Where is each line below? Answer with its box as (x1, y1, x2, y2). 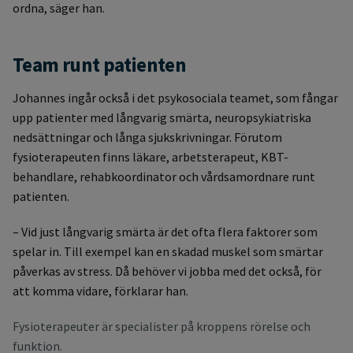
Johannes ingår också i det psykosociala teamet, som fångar (13, 89, 338, 106)
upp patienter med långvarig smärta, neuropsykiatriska (13, 109, 311, 125)
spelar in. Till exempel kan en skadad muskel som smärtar (13, 243, 323, 259)
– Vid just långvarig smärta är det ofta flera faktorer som (13, 223, 318, 240)
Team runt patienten (13, 51, 187, 77)
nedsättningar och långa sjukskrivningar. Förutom (13, 128, 282, 145)
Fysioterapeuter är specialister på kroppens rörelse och (13, 318, 310, 334)
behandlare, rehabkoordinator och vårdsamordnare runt (13, 168, 315, 184)
